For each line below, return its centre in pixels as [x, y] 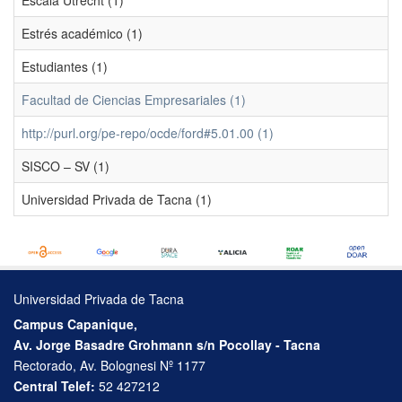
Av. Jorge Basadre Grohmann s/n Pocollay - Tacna [167, 345]
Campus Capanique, [75, 324]
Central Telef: [54, 386]
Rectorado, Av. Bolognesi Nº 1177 [109, 366]
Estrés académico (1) [82, 34]
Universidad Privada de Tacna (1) [117, 200]
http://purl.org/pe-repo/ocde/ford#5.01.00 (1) [148, 133]
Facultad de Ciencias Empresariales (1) [134, 100]
